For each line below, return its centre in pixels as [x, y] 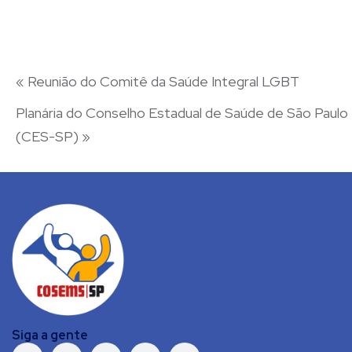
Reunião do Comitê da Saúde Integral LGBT [162, 82]
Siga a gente [50, 335]
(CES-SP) [49, 137]
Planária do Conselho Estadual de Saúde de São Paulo [182, 113]
